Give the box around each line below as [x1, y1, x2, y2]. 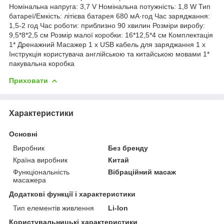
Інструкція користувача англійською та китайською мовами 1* [9, 49, 209, 58]
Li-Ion [108, 203, 128, 212]
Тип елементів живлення [13, 203, 94, 212]
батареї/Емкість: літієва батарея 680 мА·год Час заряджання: [9, 11, 210, 20]
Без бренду [108, 143, 148, 152]
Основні [9, 129, 37, 138]
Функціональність [13, 167, 69, 176]
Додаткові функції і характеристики [9, 189, 135, 198]
